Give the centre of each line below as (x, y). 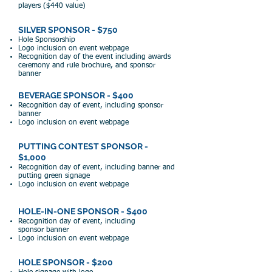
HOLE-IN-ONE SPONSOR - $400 (83, 211)
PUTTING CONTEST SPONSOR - (83, 146)
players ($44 (39, 6)
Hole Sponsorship (47, 40)
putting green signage (54, 176)
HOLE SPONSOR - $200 (66, 262)
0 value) (72, 6)
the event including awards (125, 57)
